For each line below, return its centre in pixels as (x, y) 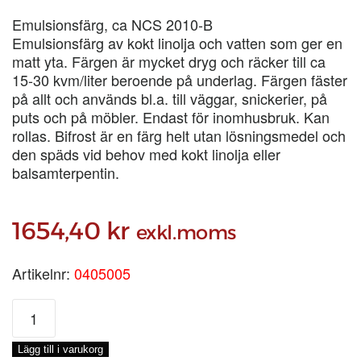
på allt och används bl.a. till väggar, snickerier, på (170, 98)
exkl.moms (186, 232)
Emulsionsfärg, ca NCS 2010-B (112, 24)
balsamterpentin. (66, 172)
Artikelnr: (43, 273)
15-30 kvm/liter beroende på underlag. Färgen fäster (180, 80)
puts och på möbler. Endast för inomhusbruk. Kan (171, 117)
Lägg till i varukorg (60, 349)
